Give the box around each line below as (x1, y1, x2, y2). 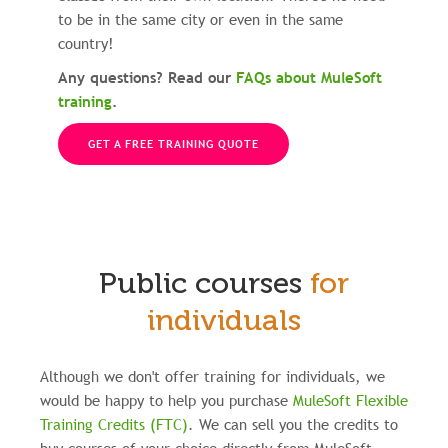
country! (58, 33, 115, 54)
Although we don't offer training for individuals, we (40, 366, 385, 387)
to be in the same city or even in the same (58, 9, 344, 30)
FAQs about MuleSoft (236, 67, 383, 88)
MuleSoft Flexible (293, 390, 408, 411)
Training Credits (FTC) (40, 414, 188, 435)
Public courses (99, 265, 310, 302)
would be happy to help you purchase (40, 390, 293, 411)
